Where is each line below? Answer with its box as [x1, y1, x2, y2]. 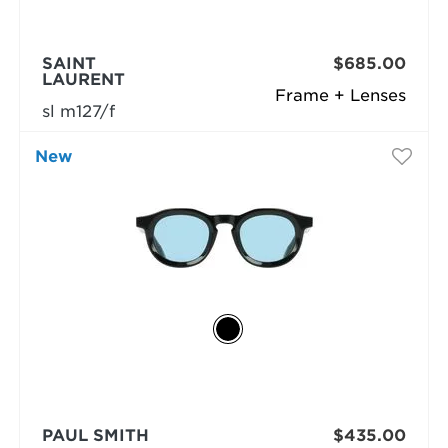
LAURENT [41, 70, 125, 90]
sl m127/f [41, 102, 115, 122]
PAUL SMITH [41, 426, 149, 446]
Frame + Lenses [275, 86, 407, 106]
